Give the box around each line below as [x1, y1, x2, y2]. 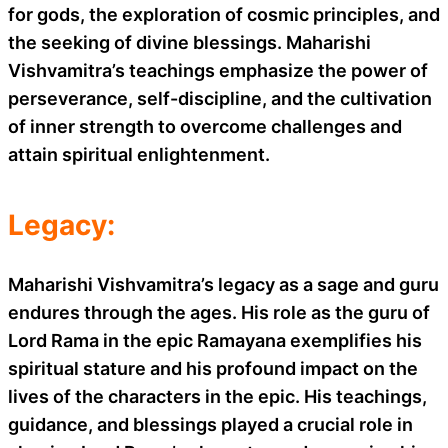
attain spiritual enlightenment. [8, 143, 270, 165]
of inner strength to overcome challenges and [8, 115, 402, 137]
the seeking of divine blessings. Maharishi [8, 31, 371, 53]
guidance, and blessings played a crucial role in [8, 413, 413, 435]
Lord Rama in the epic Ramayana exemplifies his [8, 329, 422, 351]
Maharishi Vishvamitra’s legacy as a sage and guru [8, 273, 439, 295]
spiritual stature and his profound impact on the [8, 357, 418, 379]
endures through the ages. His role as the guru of [8, 301, 430, 323]
